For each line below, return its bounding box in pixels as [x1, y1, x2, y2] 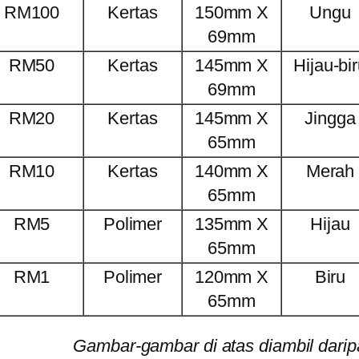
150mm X [194, 2, 269, 23]
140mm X [194, 161, 269, 182]
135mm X [194, 214, 269, 235]
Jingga [305, 108, 356, 129]
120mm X [194, 267, 269, 288]
